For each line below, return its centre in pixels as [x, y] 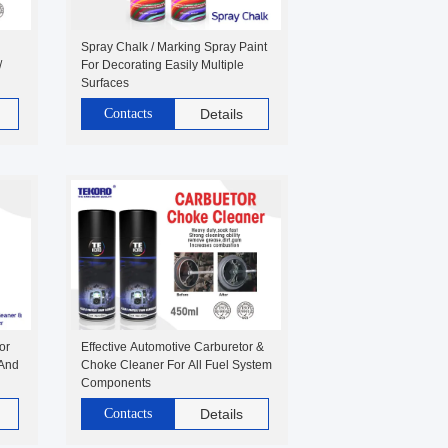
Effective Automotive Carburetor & [172, 347]
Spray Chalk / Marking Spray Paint [174, 47]
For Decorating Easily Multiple [162, 65]
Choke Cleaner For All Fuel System [176, 365]
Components [116, 383]
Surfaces [105, 83]
